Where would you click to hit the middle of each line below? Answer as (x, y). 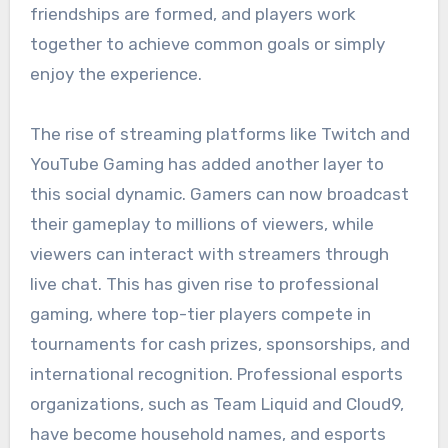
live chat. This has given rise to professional (204, 283)
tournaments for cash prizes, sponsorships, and (219, 343)
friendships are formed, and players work (192, 13)
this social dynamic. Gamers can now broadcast (219, 193)
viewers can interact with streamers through (209, 253)
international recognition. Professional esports (216, 373)
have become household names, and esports (207, 433)
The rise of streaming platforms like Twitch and (219, 133)
